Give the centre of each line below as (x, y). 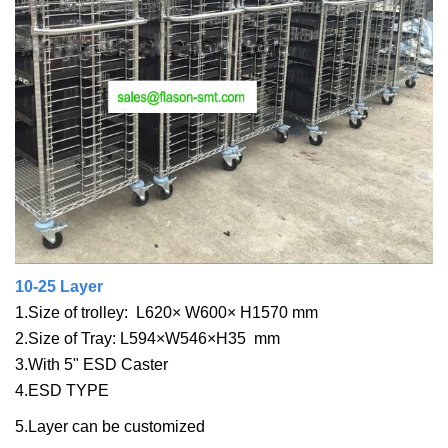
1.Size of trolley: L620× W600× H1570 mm (166, 313)
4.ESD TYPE (62, 391)
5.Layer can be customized (110, 427)
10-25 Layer (59, 287)
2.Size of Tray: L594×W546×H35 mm (147, 339)
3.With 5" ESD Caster (91, 365)
